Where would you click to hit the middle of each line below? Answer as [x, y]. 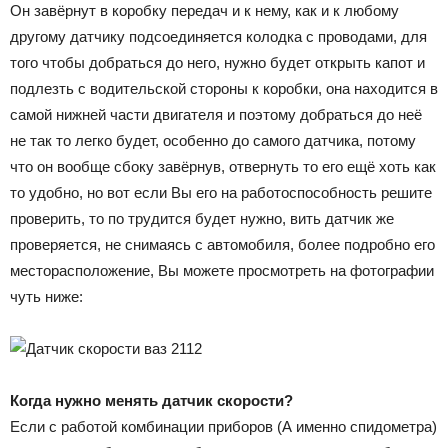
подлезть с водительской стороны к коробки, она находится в [224, 88]
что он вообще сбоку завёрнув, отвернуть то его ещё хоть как [223, 166]
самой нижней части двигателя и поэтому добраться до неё [216, 114]
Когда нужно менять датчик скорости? [151, 400]
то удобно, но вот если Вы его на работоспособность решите [221, 192]
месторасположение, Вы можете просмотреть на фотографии [222, 270]
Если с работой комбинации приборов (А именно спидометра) [223, 426]
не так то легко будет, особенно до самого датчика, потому [213, 140]
